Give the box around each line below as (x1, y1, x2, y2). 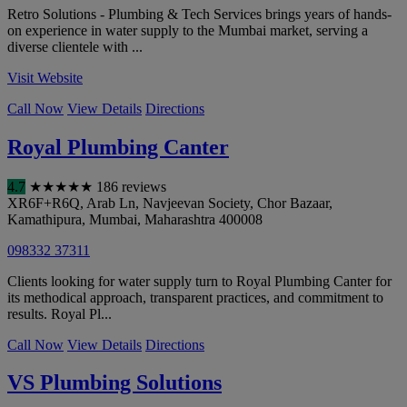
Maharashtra (144, 211, 215, 227)
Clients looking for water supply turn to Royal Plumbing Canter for (7, 273, 392, 289)
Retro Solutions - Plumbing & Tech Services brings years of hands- (7, 5, 392, 22)
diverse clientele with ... (7, 38, 143, 55)
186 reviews (96, 178, 166, 194)
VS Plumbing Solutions (7, 371, 222, 395)
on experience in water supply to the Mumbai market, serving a (7, 22, 368, 38)
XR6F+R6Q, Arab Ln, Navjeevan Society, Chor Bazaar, (7, 194, 333, 211)
